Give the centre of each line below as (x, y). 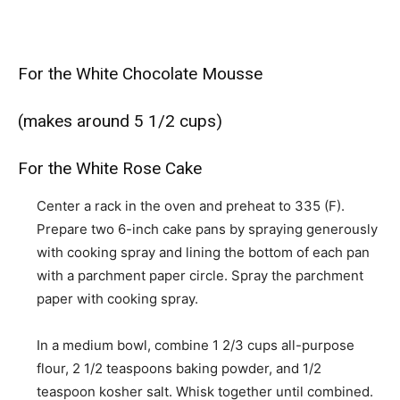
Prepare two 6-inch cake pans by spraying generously (207, 229)
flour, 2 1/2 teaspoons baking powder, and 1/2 (179, 369)
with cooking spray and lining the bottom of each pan (203, 253)
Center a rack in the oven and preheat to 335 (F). (191, 206)
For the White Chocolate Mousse (140, 74)
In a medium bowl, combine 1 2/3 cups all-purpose (196, 346)
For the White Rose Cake (110, 169)
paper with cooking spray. (117, 299)
